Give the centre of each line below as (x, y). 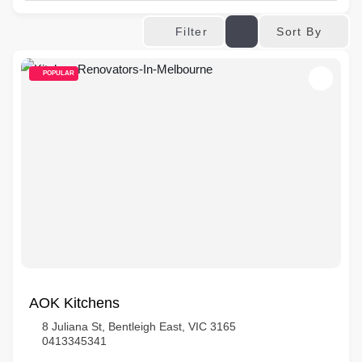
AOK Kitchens (74, 303)
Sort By (299, 31)
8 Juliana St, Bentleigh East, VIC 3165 (139, 326)
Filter (192, 32)
